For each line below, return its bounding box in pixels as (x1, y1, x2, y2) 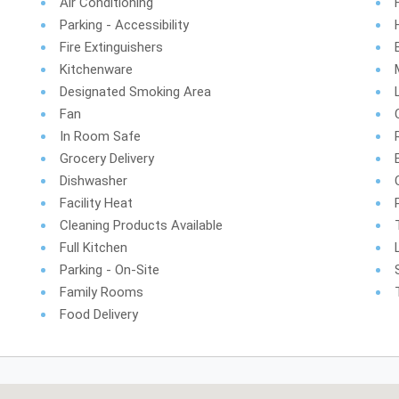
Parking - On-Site (60, 262, 160, 278)
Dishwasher (60, 173, 128, 189)
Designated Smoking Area (60, 84, 212, 100)
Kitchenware (60, 61, 134, 77)
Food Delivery (60, 306, 139, 322)
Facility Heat (60, 195, 134, 211)
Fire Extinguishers (60, 39, 164, 55)
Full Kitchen (60, 240, 128, 256)
